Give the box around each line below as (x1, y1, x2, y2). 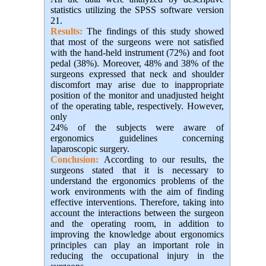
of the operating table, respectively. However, (50, 101, 224, 112)
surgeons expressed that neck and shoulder (50, 69, 224, 80)
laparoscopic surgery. (50, 144, 130, 154)
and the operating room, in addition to (50, 218, 224, 229)
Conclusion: (50, 154, 99, 165)
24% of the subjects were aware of (50, 122, 224, 133)
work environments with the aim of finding (50, 186, 224, 197)
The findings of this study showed (83, 26, 224, 37)
